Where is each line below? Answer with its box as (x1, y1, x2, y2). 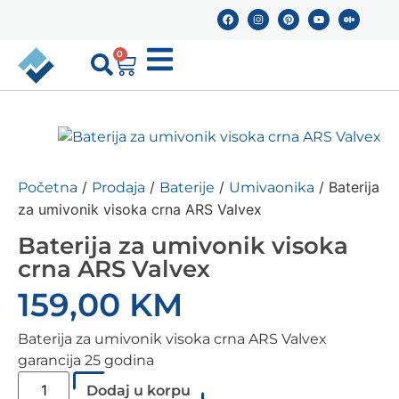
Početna (18, 179, 77, 196)
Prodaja (92, 179, 145, 196)
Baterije (159, 179, 215, 196)
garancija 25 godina (18, 352, 154, 369)
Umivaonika (229, 179, 314, 196)
